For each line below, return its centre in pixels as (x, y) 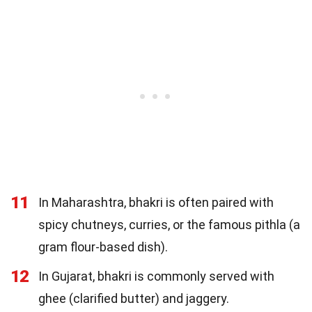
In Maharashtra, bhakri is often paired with (156, 202)
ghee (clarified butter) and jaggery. (134, 298)
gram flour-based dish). (103, 247)
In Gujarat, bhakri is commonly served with (156, 276)
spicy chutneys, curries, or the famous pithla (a (169, 224)
